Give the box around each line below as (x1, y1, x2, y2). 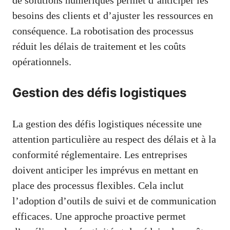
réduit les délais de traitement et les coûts (12, 40, 186, 52)
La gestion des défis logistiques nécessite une (12, 118, 202, 129)
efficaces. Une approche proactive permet (12, 210, 186, 222)
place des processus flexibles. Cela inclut (12, 179, 184, 191)
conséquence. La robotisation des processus (12, 25, 194, 36)
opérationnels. (12, 55, 71, 67)
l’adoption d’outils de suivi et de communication (12, 195, 216, 206)
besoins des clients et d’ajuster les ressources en (12, 9, 213, 21)
